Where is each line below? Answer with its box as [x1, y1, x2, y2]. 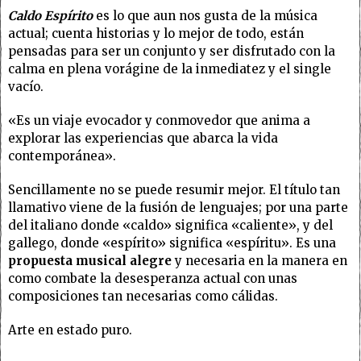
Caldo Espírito [8, 7, 93, 23]
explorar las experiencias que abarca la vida [8, 130, 278, 146]
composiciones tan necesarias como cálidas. [8, 288, 278, 304]
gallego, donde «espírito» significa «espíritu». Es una [8, 234, 336, 251]
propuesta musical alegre [8, 252, 175, 268]
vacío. [8, 78, 44, 94]
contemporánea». [8, 147, 116, 164]
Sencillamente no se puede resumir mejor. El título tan [8, 181, 340, 197]
